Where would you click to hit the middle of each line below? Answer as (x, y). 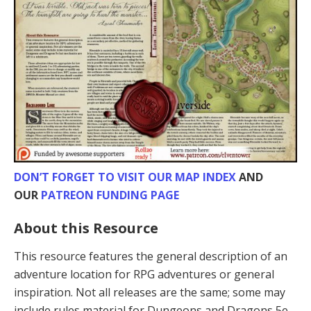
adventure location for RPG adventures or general (144, 274)
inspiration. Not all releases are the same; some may (150, 292)
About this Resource (86, 228)
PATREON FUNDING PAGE (110, 195)
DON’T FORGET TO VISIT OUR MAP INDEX (125, 177)
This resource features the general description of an (151, 256)
